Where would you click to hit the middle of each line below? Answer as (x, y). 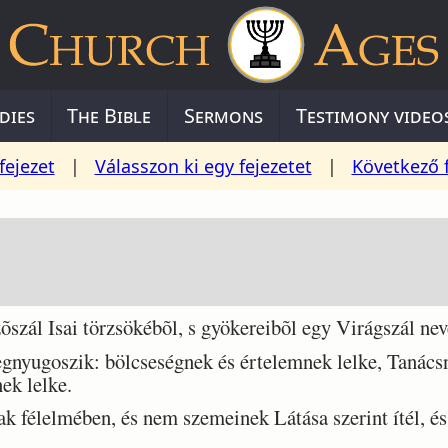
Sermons (223, 115)
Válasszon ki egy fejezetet (203, 166)
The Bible (109, 115)
